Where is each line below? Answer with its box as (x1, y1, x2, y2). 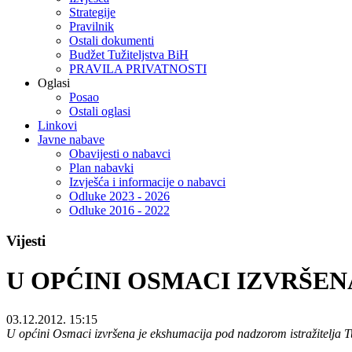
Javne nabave (38, 133, 104, 147)
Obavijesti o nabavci (69, 147, 170, 161)
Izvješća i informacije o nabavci (69, 175, 225, 189)
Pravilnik (69, 20, 114, 34)
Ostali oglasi (69, 104, 130, 119)
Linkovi (38, 119, 77, 133)
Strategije (69, 5, 115, 20)
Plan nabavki (69, 161, 134, 175)
